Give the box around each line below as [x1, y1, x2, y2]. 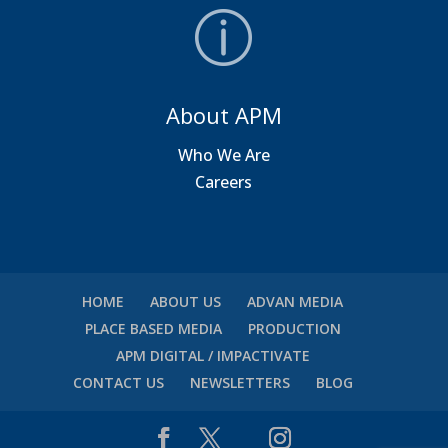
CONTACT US [72, 373, 164, 393]
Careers [195, 171, 253, 194]
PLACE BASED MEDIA [84, 319, 222, 339]
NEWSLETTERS [189, 373, 290, 393]
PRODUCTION [247, 319, 341, 339]
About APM [165, 100, 282, 131]
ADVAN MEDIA [247, 292, 344, 312]
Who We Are [177, 144, 270, 167]
